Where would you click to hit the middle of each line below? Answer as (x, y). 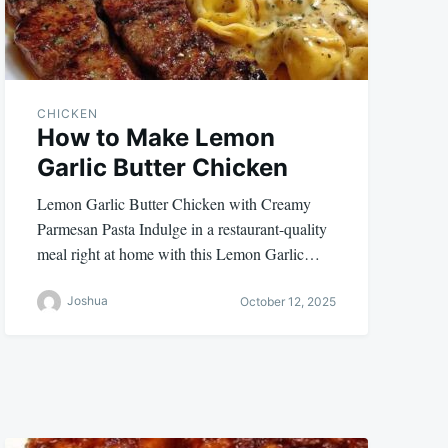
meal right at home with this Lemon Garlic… (179, 253)
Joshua (88, 300)
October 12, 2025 (287, 302)
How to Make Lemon (156, 137)
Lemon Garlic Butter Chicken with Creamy (174, 203)
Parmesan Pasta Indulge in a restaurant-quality (182, 228)
